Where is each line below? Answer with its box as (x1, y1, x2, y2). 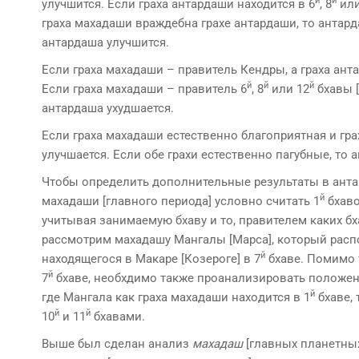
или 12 (268, 82, 309, 96)
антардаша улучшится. (42, 35, 169, 50)
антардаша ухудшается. (42, 101, 174, 115)
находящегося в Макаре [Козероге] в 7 (42, 252, 260, 266)
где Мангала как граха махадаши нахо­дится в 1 (42, 290, 310, 305)
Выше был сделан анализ (42, 337, 192, 351)
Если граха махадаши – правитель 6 (42, 82, 247, 96)
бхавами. (91, 309, 145, 324)
